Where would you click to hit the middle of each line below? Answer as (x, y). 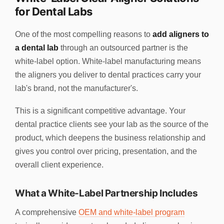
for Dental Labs (54, 11)
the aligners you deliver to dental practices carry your (108, 75)
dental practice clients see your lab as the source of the (112, 124)
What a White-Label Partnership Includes (106, 193)
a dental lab (37, 48)
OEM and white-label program (131, 212)
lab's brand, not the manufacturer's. (76, 88)
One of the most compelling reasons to (84, 34)
